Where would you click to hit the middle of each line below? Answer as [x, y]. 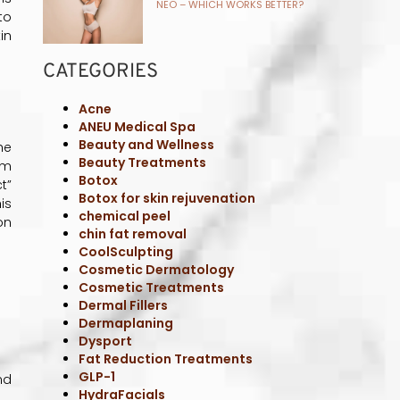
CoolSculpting [126, 251]
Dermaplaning [126, 323]
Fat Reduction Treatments [166, 358]
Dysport [106, 341]
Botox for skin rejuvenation [167, 198]
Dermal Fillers [124, 305]
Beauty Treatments [143, 162]
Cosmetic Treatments [152, 287]
